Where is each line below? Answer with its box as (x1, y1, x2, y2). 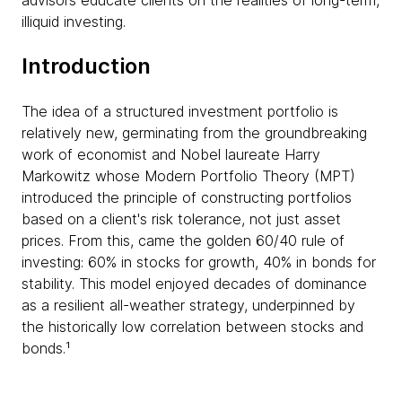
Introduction (22, 53, 151, 79)
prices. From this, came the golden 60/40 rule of (22, 232, 345, 249)
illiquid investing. (22, 13, 126, 31)
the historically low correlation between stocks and (22, 318, 363, 336)
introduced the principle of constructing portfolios (22, 188, 352, 206)
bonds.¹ (22, 339, 70, 357)
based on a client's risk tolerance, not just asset (22, 210, 341, 228)
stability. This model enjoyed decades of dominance (22, 275, 367, 293)
